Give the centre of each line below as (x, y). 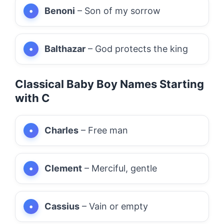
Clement (63, 168)
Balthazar (65, 48)
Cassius (62, 206)
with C (32, 98)
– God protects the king (137, 48)
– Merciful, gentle (119, 168)
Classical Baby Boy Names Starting (109, 84)
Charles (61, 130)
